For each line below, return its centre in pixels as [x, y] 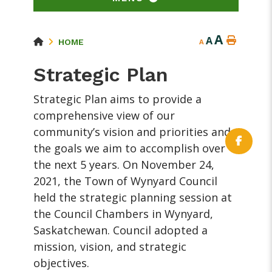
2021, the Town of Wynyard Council [126, 181]
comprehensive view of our [104, 116]
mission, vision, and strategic [110, 247]
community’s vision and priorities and [132, 132]
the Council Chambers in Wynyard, [124, 214]
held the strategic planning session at [133, 198]
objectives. [62, 263]
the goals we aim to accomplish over [130, 148]
